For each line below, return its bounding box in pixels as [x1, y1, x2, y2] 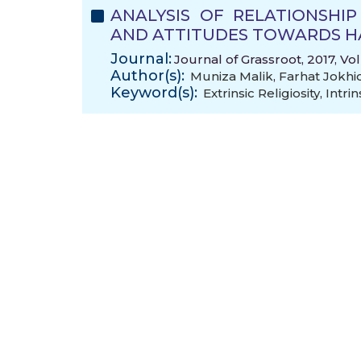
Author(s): [110, 67, 185, 85]
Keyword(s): [110, 84, 197, 102]
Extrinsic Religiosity [203, 85, 320, 101]
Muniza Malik [190, 68, 273, 84]
